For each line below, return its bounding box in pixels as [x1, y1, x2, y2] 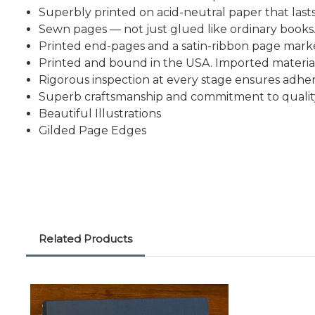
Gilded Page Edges [39, 124, 147, 138]
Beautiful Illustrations [39, 107, 162, 121]
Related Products [39, 232, 132, 246]
